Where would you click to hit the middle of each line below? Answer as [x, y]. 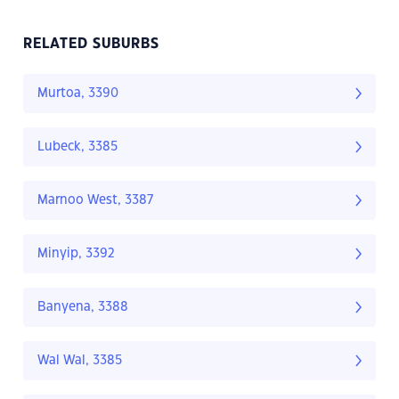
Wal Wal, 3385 [80, 361]
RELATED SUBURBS [91, 45]
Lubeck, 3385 [77, 147]
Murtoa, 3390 [78, 94]
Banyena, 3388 [83, 308]
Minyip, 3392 [76, 254]
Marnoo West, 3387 [95, 201]
